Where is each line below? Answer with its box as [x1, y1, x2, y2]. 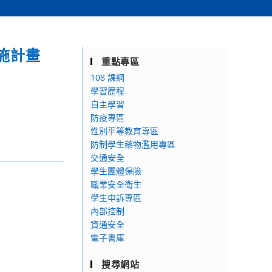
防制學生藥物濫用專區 [90, 138, 175, 150]
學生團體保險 [90, 165, 141, 177]
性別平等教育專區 [90, 125, 158, 137]
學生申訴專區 [90, 192, 141, 203]
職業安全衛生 [90, 178, 141, 190]
